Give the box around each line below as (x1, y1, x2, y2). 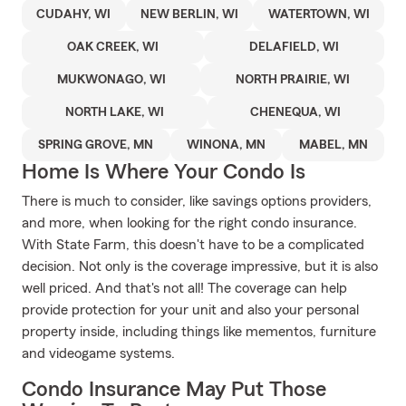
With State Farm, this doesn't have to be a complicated (22, 237, 364, 252)
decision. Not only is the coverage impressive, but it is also (22, 259, 378, 274)
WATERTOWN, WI (267, 8, 370, 21)
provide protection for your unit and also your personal (22, 303, 359, 317)
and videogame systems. (22, 346, 175, 361)
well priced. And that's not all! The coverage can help (22, 281, 347, 295)
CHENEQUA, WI (250, 106, 342, 119)
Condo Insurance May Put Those (22, 379, 326, 401)
